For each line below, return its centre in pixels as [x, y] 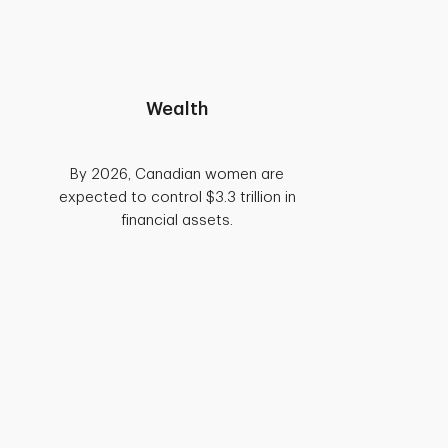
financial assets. [177, 220]
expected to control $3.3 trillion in [177, 197]
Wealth [177, 108]
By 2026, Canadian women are [177, 174]
